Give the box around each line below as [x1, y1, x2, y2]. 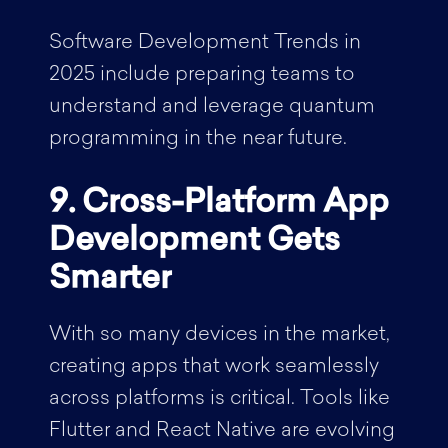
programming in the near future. [48, 129, 352, 149]
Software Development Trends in [48, 33, 361, 53]
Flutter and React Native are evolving [48, 421, 395, 441]
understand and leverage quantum [48, 97, 375, 117]
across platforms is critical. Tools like [48, 389, 390, 409]
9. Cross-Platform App [48, 188, 389, 220]
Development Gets [48, 226, 340, 258]
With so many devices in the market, [48, 325, 390, 345]
